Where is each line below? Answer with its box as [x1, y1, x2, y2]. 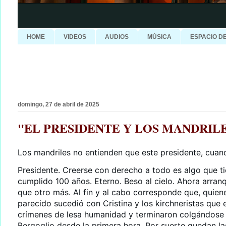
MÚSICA [147, 33, 172, 41]
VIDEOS [64, 33, 86, 41]
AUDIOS [105, 33, 129, 41]
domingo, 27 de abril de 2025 [18, 101, 99, 108]
